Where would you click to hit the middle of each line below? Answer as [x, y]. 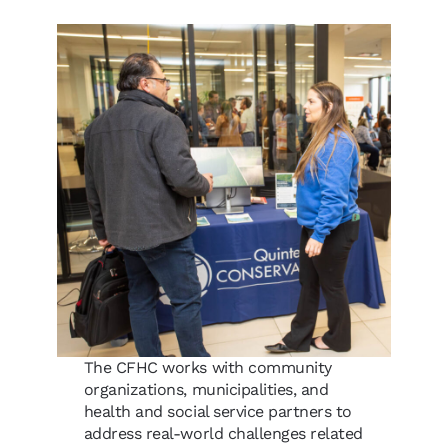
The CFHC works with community [207, 368]
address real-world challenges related [223, 434]
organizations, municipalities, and [206, 390]
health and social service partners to [217, 412]
